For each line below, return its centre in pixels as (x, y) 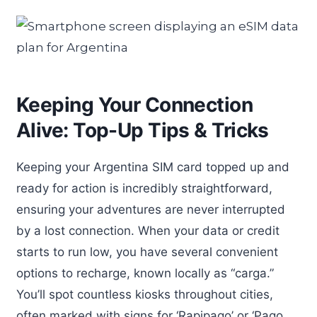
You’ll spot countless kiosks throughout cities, (145, 294)
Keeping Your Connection (135, 104)
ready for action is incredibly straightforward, (144, 188)
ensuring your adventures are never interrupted (151, 209)
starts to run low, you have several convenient (147, 252)
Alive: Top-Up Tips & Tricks (143, 130)
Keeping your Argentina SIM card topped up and (153, 167)
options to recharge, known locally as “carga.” (145, 273)
